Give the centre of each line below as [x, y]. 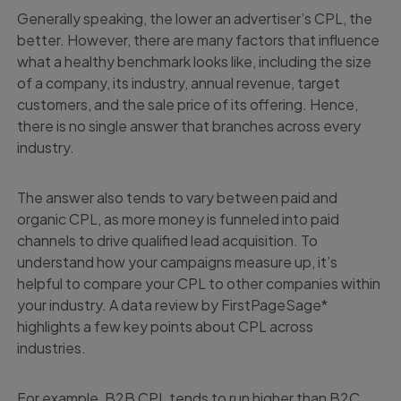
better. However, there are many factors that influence [199, 40]
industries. [52, 348]
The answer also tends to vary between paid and [178, 198]
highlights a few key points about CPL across [166, 327]
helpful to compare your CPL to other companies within [199, 284]
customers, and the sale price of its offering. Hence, [188, 105]
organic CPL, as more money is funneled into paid [179, 219]
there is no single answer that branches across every [189, 126]
